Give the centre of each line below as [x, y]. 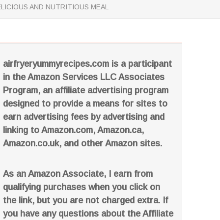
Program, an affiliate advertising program [86, 90]
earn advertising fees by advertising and [84, 117]
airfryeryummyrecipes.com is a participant [88, 64]
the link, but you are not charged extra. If [86, 200]
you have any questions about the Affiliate [88, 214]
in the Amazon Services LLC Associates [84, 77]
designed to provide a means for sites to [85, 104]
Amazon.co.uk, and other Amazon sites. [83, 143]
